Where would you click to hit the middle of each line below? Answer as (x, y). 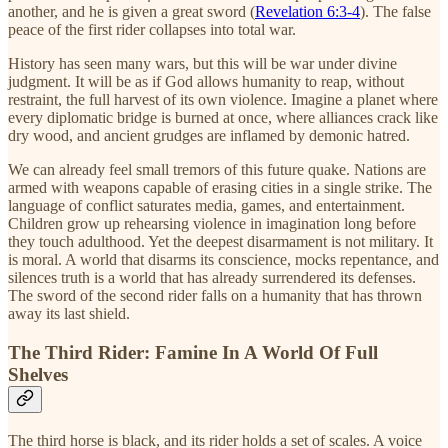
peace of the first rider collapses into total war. (152, 30)
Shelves (38, 374)
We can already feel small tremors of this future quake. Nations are (217, 170)
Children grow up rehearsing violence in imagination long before (212, 224)
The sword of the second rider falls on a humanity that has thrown (215, 296)
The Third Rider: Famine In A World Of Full (193, 352)
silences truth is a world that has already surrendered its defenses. (212, 278)
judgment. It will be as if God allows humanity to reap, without (206, 82)
